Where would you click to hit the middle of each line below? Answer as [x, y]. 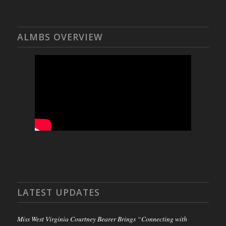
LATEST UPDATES [58, 192]
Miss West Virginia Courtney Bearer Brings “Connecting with [102, 219]
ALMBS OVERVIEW [60, 37]
